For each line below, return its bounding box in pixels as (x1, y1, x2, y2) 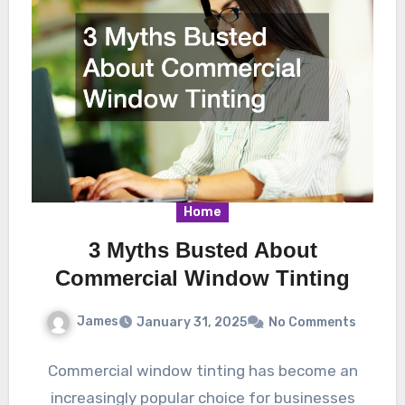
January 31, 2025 (136, 315, 247, 331)
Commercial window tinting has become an (47, 362, 358, 381)
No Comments (268, 315, 356, 331)
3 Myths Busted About (88, 238, 317, 263)
